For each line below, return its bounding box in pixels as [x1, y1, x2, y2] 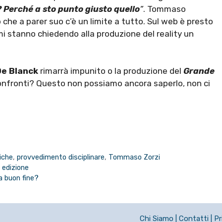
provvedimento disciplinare [17, 152, 105, 162]
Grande [183, 66, 215, 76]
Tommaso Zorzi [109, 152, 161, 162]
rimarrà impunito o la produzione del [40, 66, 183, 76]
